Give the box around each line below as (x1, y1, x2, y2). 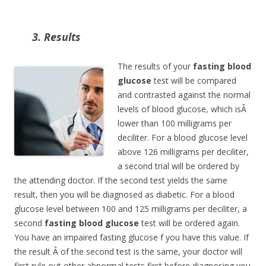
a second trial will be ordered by (118, 160, 239, 172)
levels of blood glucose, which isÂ (118, 103, 249, 115)
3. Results (32, 30, 81, 44)
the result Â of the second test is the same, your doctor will (14, 246, 242, 257)
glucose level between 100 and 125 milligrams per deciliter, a (14, 203, 247, 214)
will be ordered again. (159, 217, 240, 229)
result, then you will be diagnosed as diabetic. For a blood (14, 189, 235, 200)
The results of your (118, 61, 193, 72)
